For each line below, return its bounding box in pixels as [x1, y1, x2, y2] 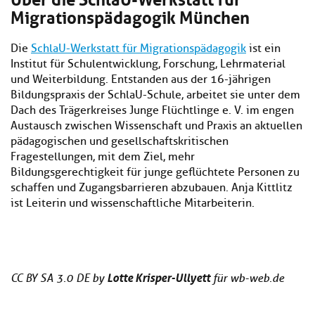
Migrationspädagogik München [11, 2, 250, 30]
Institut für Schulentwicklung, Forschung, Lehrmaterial [11, 57, 285, 72]
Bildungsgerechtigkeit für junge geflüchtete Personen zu [11, 165, 300, 180]
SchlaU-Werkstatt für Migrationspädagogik [31, 41, 246, 56]
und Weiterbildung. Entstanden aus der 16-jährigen [11, 72, 271, 87]
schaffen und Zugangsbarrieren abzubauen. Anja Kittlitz [11, 181, 292, 195]
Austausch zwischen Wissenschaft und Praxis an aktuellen [11, 119, 302, 134]
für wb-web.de [210, 271, 284, 285]
